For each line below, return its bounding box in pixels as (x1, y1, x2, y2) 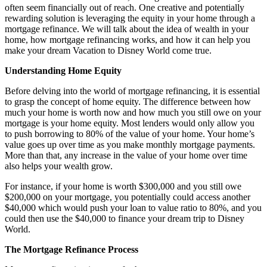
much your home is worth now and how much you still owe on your (5, 107, 261, 117)
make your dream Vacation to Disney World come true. (5, 45, 212, 55)
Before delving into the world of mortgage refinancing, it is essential (5, 85, 260, 96)
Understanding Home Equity (5, 65, 122, 76)
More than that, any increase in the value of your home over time (5, 150, 247, 160)
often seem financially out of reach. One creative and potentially (5, 2, 244, 13)
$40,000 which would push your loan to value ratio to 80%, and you (5, 202, 262, 213)
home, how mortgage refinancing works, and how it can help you (5, 34, 250, 45)
